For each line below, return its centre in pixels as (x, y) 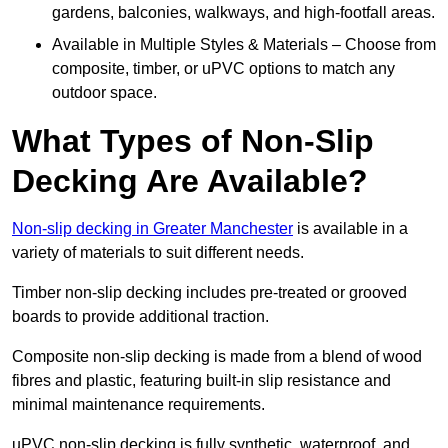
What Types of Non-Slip (193, 141)
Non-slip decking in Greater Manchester (152, 229)
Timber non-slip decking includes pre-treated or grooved (209, 293)
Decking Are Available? (190, 181)
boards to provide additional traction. (140, 317)
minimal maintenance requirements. (140, 405)
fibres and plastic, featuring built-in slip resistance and (201, 381)
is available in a (350, 229)
